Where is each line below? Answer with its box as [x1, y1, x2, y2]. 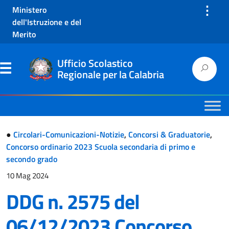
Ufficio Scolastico [57, 55, 133, 71]
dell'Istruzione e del [12, 15, 81, 28]
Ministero [12, 3, 47, 16]
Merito [12, 28, 36, 40]
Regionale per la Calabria [57, 66, 164, 82]
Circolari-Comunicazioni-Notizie [13, 128, 124, 141]
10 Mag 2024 [6, 169, 49, 181]
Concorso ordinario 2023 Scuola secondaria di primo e [6, 140, 195, 153]
